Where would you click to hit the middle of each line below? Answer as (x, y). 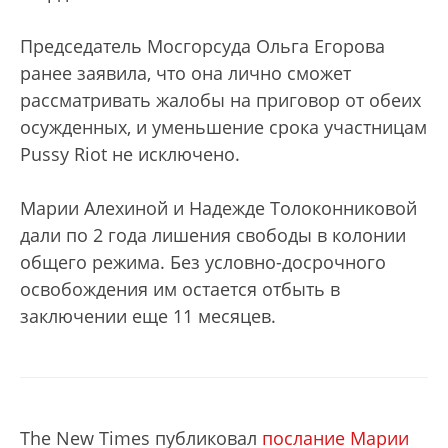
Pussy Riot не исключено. (130, 154)
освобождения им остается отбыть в (180, 289)
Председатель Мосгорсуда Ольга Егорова (202, 46)
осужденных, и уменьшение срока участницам (223, 127)
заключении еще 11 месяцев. (148, 316)
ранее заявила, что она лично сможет (185, 73)
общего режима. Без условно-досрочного (203, 262)
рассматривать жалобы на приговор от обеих (220, 100)
